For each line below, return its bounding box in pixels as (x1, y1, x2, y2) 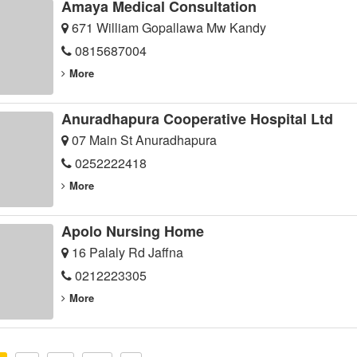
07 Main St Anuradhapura (68, 131, 217, 150)
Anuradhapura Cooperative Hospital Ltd (61, 108, 333, 130)
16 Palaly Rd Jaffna (68, 243, 183, 262)
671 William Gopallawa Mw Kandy (68, 18, 266, 37)
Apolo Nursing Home (61, 221, 204, 242)
